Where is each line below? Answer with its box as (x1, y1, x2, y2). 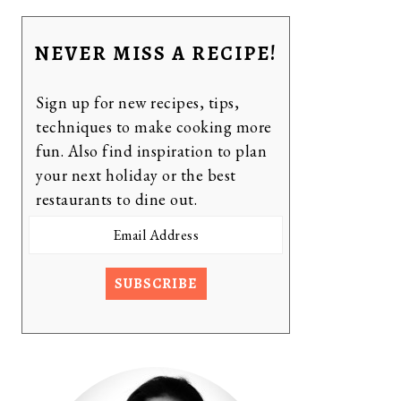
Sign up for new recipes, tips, (36, 92, 239, 113)
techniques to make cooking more (36, 116, 272, 137)
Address (28, 241, 83, 261)
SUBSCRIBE (114, 274, 198, 294)
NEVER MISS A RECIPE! (34, 40, 277, 67)
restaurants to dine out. (36, 189, 197, 209)
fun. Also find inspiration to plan (36, 141, 267, 161)
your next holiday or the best (36, 165, 236, 185)
